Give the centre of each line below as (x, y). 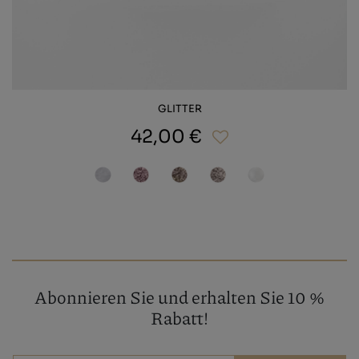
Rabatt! (179, 317)
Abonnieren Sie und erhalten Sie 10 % (179, 296)
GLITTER (179, 109)
